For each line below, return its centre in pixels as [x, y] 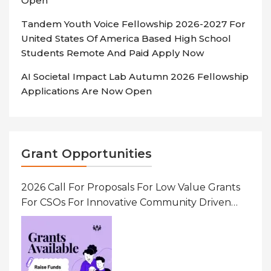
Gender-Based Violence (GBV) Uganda [114, 233]
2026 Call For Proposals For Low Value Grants [131, 188]
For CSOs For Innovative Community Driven [126, 203]
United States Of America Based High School [126, 39]
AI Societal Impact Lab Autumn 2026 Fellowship [135, 77]
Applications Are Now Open [87, 91]
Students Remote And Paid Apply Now [113, 53]
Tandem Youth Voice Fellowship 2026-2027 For [133, 24]
